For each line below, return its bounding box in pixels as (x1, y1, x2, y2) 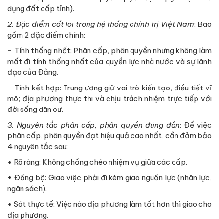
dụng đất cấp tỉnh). (7, 4, 74, 14)
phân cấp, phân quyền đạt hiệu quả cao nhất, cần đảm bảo (7, 131, 212, 141)
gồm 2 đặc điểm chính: (7, 30, 85, 40)
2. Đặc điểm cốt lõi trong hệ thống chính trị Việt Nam (7, 20, 195, 29)
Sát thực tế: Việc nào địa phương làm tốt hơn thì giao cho (14, 199, 212, 209)
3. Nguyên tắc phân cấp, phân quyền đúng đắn (7, 120, 180, 130)
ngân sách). (7, 184, 47, 194)
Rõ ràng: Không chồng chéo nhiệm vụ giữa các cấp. (14, 157, 187, 167)
